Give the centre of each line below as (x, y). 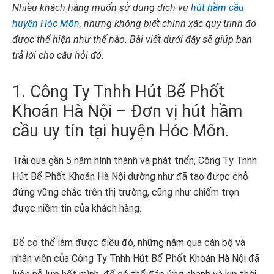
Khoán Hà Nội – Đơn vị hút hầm (127, 112)
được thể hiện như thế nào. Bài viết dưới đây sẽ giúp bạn (132, 40)
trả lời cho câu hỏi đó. (58, 56)
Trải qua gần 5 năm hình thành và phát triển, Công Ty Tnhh (135, 161)
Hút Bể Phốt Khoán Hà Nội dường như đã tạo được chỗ (130, 177)
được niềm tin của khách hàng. (77, 209)
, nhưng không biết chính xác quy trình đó (168, 24)
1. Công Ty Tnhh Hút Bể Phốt (118, 92)
